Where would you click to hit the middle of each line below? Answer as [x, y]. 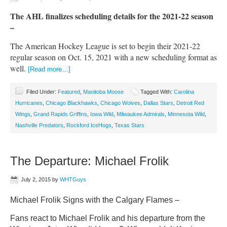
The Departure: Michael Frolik [89, 161]
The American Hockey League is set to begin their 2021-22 [105, 46]
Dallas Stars [158, 103]
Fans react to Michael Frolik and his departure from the [108, 218]
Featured [69, 92]
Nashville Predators [39, 125]
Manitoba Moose [103, 92]
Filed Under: [42, 92]
